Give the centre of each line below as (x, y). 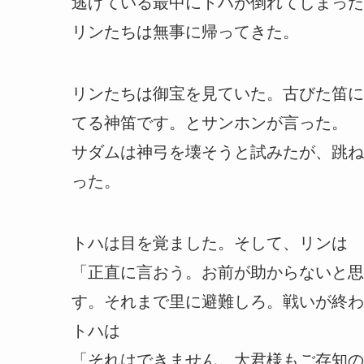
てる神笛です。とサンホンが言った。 (210, 123)
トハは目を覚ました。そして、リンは (210, 243)
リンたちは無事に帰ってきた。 (185, 32)
